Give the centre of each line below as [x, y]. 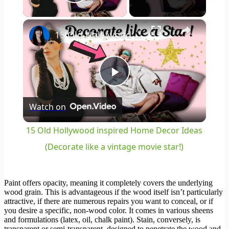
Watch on [47, 107]
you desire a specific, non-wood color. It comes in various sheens [109, 211]
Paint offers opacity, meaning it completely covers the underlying [108, 183]
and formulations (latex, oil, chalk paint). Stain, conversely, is [102, 220]
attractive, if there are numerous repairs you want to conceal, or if [109, 201]
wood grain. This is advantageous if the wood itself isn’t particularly [113, 192]
